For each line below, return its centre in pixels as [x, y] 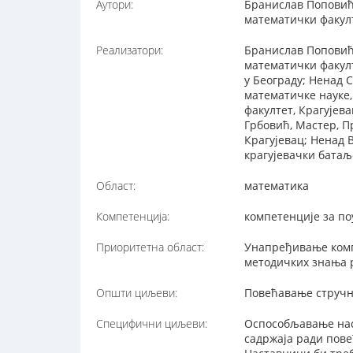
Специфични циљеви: [152, 324]
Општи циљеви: [137, 293]
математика [277, 186]
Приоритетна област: [150, 247]
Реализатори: [130, 50]
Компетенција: [133, 217]
